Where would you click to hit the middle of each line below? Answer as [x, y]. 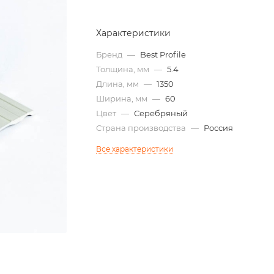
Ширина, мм [123, 98]
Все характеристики [135, 149]
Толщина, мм [124, 69]
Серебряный [161, 113]
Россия [219, 128]
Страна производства [142, 128]
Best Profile [163, 54]
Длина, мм [119, 84]
